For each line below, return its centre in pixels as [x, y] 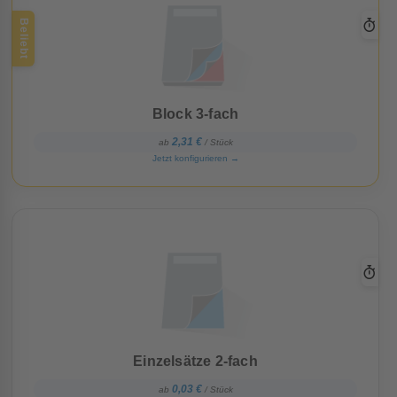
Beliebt [24, 39]
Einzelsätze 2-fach [195, 362]
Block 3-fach [195, 114]
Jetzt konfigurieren [190, 159]
